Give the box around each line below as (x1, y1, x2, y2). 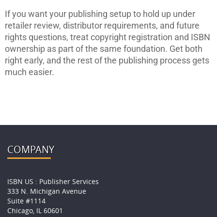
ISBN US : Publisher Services (7, 176, 99, 186)
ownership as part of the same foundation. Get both (5, 44, 202, 54)
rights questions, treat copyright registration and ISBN (5, 32, 210, 42)
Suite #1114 (7, 196, 46, 205)
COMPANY (7, 142, 54, 156)
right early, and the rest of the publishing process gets (5, 55, 209, 65)
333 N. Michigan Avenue (7, 186, 86, 196)
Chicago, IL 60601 (7, 205, 63, 215)
